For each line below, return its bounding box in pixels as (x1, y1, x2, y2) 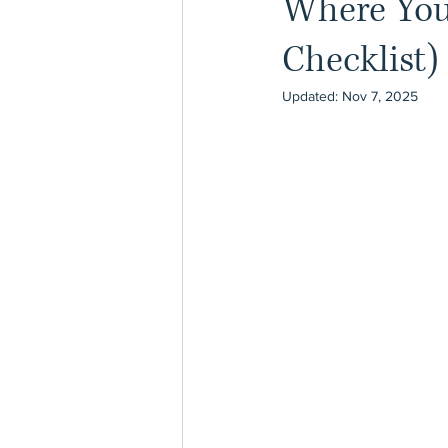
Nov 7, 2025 (342, 87, 418, 104)
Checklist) (282, 35, 439, 85)
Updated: (282, 87, 342, 104)
